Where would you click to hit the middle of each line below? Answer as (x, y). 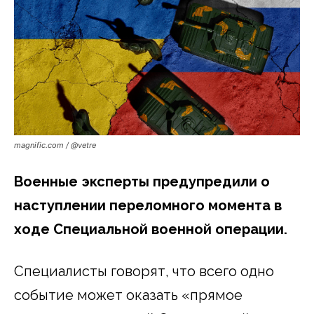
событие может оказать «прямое (128, 295)
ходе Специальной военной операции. (151, 229)
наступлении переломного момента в (148, 205)
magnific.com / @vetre (55, 145)
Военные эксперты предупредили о (142, 181)
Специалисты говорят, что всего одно (144, 271)
